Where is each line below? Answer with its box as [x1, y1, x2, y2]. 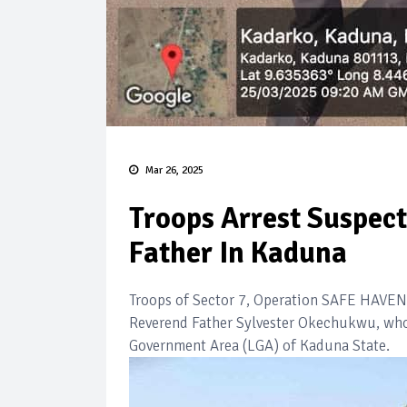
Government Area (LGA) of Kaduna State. [129, 336, 390, 355]
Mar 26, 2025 [145, 164, 203, 177]
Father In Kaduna [129, 235, 347, 271]
